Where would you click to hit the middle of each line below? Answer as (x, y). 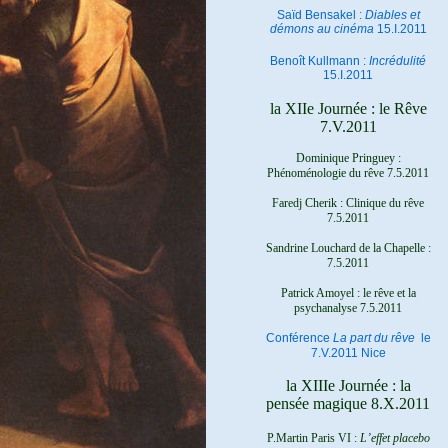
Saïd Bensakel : (320, 15)
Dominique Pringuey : (348, 158)
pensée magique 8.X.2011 (348, 403)
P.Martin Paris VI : (313, 438)
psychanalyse (327, 308)
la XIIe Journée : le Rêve (348, 108)
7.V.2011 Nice (348, 353)
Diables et (392, 15)
